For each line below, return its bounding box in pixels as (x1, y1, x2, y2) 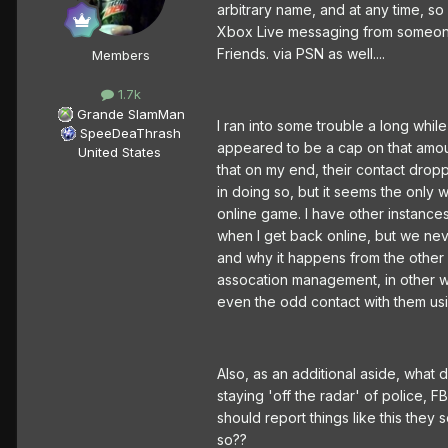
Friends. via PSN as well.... (217, 45, 385, 63)
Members (92, 47, 150, 64)
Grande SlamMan (76, 105, 185, 122)
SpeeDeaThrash (80, 124, 181, 141)
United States (77, 143, 161, 160)
